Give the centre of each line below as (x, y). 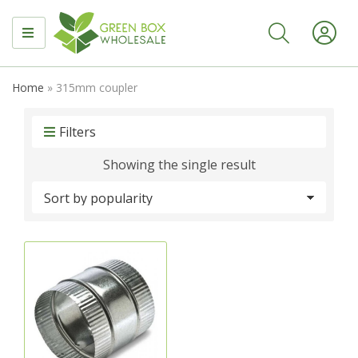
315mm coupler (97, 87)
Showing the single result (179, 164)
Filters (78, 131)
